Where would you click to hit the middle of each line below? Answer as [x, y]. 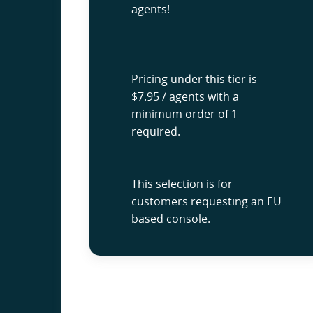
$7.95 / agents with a [185, 96]
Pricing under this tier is [194, 79]
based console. [171, 219]
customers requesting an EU [206, 201]
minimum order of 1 [184, 114]
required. [156, 131]
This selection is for [182, 184]
